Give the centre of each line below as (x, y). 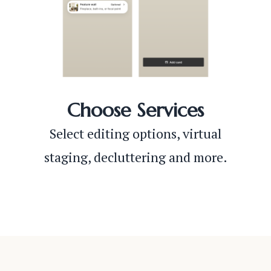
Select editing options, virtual (135, 133)
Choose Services (135, 110)
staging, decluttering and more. (135, 157)
